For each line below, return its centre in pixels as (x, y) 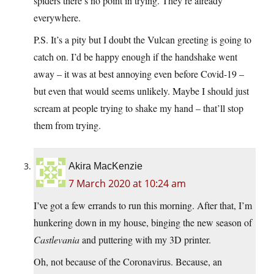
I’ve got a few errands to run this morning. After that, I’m (143, 206)
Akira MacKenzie (106, 166)
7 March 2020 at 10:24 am (127, 184)
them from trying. (67, 125)
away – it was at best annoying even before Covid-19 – (139, 74)
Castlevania (57, 240)
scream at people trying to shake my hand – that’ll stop (139, 108)
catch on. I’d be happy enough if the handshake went (135, 57)
